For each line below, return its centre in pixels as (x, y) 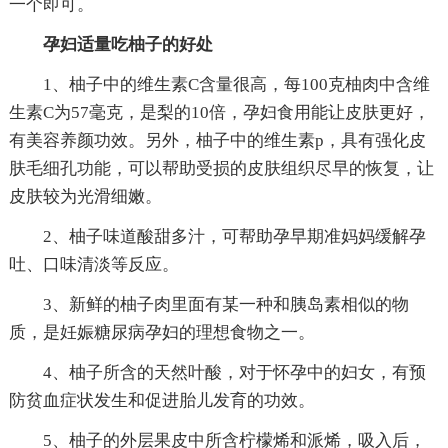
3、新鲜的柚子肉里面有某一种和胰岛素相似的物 (208, 305)
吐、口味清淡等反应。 (93, 265)
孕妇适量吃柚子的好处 (110, 45)
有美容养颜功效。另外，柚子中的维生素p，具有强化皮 (217, 141)
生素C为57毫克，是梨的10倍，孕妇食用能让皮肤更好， (219, 113)
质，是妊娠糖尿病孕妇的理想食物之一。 (161, 333)
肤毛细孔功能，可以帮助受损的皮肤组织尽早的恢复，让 (221, 169)
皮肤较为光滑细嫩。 (85, 197)
